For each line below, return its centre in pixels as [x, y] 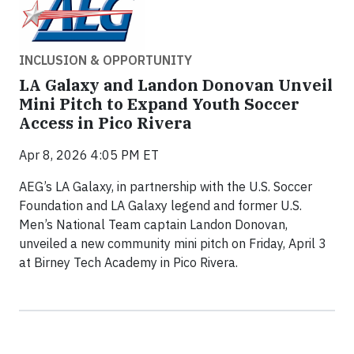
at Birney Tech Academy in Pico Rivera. [128, 262]
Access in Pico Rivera [105, 122]
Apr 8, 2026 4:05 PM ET [89, 154]
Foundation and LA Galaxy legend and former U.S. [160, 205]
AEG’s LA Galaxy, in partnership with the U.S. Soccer [166, 186]
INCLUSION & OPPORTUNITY [105, 60]
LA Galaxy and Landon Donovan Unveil [176, 85]
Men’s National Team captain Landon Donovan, [153, 224]
